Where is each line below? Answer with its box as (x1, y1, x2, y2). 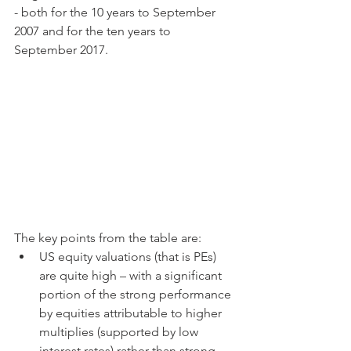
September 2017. (14, 42, 108, 58)
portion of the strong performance (39, 286, 234, 302)
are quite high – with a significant (39, 267, 225, 283)
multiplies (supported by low (39, 324, 201, 339)
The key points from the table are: (14, 230, 201, 245)
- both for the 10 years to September (14, 5, 219, 20)
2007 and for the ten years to (14, 24, 174, 39)
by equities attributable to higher (39, 305, 225, 320)
